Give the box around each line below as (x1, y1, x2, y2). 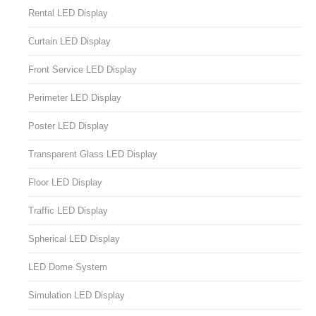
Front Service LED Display (28, 64, 137, 75)
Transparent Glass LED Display (28, 149, 157, 160)
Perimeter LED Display (28, 92, 121, 104)
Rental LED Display (28, 8, 108, 19)
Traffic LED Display (28, 205, 108, 217)
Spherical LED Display (28, 233, 120, 245)
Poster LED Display (28, 121, 109, 132)
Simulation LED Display (28, 290, 125, 301)
